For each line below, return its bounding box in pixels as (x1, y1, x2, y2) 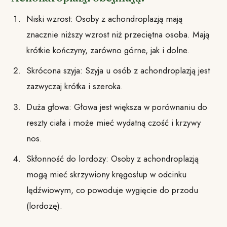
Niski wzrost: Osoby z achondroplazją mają (26, 12, 182, 25)
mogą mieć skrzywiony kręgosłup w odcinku (26, 168, 186, 181)
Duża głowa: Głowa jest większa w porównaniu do (26, 100, 207, 113)
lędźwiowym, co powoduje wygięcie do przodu (26, 184, 198, 197)
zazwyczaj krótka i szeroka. (26, 80, 123, 93)
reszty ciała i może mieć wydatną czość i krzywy (26, 116, 201, 129)
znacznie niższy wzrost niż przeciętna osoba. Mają (26, 28, 209, 41)
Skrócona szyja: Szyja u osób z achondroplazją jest (26, 64, 210, 77)
